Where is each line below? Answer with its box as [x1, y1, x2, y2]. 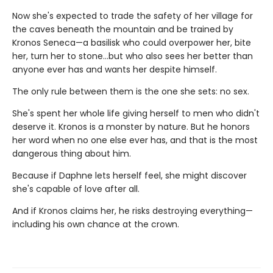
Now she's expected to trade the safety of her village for [12, 9, 253, 22]
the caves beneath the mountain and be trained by [12, 23, 233, 35]
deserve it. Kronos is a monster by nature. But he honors [12, 120, 250, 133]
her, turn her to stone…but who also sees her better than [12, 49, 253, 62]
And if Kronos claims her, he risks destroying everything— [12, 204, 253, 217]
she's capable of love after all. [12, 182, 140, 195]
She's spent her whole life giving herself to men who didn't [12, 107, 260, 119]
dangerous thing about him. [12, 147, 131, 160]
